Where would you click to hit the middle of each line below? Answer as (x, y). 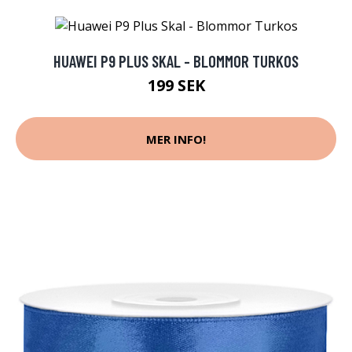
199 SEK (176, 86)
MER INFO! (176, 139)
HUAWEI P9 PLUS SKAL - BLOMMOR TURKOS (176, 61)
